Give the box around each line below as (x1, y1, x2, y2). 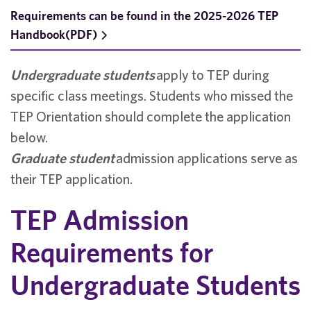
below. (10, 129, 48, 145)
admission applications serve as (116, 150, 298, 166)
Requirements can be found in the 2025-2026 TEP (10, 8, 278, 23)
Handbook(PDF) (10, 27, 97, 42)
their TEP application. (10, 171, 133, 187)
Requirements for (10, 236, 214, 269)
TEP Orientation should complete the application (10, 108, 291, 124)
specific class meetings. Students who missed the (10, 87, 293, 103)
